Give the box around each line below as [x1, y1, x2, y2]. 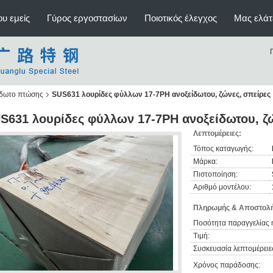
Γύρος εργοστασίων [47, 13, 127, 23]
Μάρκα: [193, 157, 218, 166]
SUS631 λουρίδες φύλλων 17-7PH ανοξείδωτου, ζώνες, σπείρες [52, 90, 271, 99]
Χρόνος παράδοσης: [193, 261, 260, 269]
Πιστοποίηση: [193, 170, 238, 179]
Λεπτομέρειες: [193, 129, 241, 138]
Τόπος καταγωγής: [193, 144, 253, 153]
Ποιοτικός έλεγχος [144, 13, 217, 23]
